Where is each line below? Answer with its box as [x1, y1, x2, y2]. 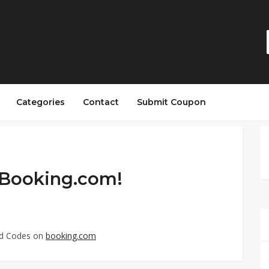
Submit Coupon [137, 97, 206, 107]
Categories [16, 97, 65, 107]
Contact [83, 97, 119, 107]
